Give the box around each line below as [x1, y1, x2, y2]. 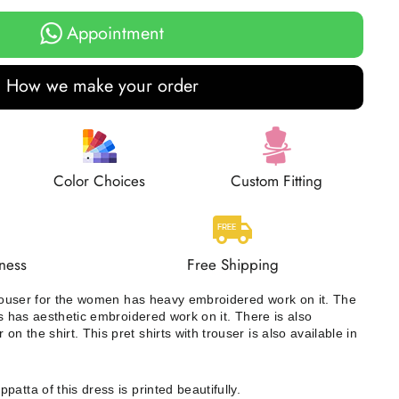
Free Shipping [186, 254, 279, 276]
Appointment [67, 20, 164, 46]
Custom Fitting [231, 170, 323, 192]
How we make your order [5, 73, 199, 100]
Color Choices [53, 170, 146, 192]
